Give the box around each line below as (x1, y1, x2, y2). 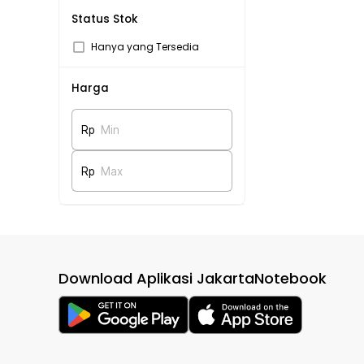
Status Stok (71, 11, 138, 27)
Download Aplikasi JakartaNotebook (58, 268, 327, 288)
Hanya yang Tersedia (91, 40, 199, 54)
